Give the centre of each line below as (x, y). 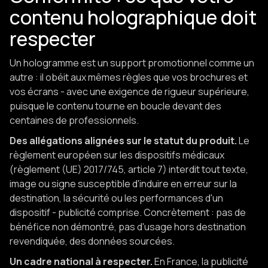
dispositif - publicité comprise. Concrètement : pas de (128, 213)
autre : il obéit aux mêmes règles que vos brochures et (129, 77)
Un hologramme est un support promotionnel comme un (132, 63)
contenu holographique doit (133, 18)
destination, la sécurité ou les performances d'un (116, 198)
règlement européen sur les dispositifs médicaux (117, 155)
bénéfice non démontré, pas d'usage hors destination (128, 227)
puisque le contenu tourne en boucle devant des (115, 106)
